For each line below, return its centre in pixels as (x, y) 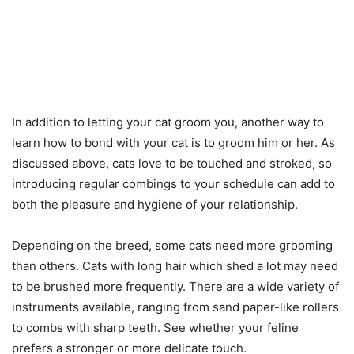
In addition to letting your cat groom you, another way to (168, 122)
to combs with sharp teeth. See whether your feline (155, 328)
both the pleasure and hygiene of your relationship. (155, 205)
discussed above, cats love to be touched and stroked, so (172, 164)
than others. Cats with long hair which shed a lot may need (175, 266)
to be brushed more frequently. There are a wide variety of (175, 287)
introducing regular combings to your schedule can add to (173, 184)
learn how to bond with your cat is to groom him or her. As (173, 143)
